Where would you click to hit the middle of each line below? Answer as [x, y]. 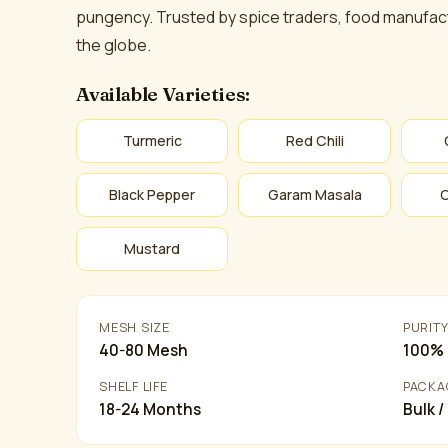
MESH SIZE [134, 327]
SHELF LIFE [133, 386]
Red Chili [314, 140]
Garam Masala [314, 194]
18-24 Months [150, 409]
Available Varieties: [163, 94]
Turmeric [152, 140]
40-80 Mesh [144, 350]
